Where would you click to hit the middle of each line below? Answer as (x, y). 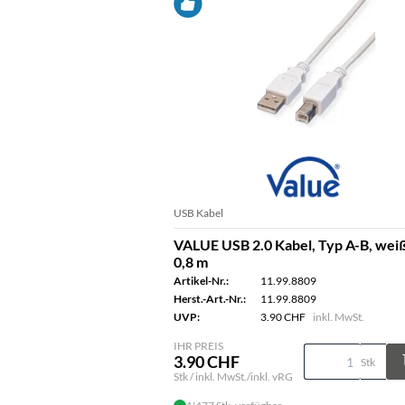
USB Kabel (198, 213)
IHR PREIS (198, 346)
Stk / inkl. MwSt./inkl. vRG (233, 377)
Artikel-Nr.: (201, 281)
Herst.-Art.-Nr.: (210, 299)
